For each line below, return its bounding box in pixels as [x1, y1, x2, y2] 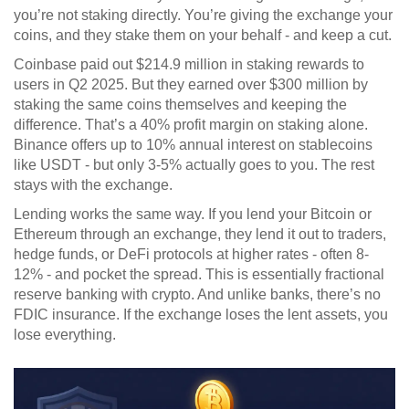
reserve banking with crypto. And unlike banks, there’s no [14, 287, 381, 303]
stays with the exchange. [14, 177, 173, 194]
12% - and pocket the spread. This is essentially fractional [14, 267, 384, 283]
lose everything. [14, 327, 116, 343]
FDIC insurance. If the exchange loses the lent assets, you [14, 307, 388, 323]
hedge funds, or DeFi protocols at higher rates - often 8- [14, 246, 369, 263]
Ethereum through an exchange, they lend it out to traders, [14, 226, 386, 243]
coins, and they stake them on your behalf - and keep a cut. [14, 27, 392, 44]
